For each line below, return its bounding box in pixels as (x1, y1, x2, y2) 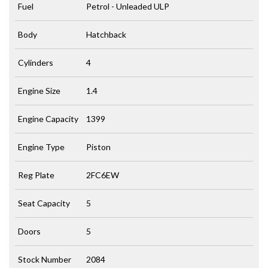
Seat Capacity (18, 197, 70, 208)
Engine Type (18, 141, 65, 152)
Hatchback (86, 29, 126, 39)
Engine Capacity (18, 113, 78, 124)
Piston (86, 141, 111, 152)
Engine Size (18, 85, 60, 96)
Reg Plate (18, 169, 54, 180)
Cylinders (18, 57, 53, 68)
